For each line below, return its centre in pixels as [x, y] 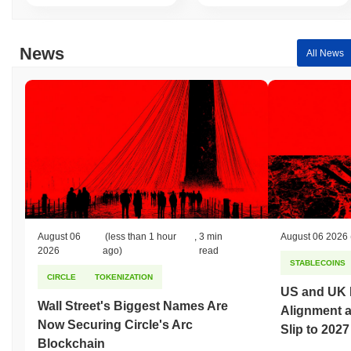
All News [325, 53]
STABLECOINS [318, 263]
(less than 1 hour [139, 237]
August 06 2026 [314, 237]
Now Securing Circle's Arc [115, 325]
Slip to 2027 [315, 330]
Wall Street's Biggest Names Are [133, 306]
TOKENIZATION [124, 277]
